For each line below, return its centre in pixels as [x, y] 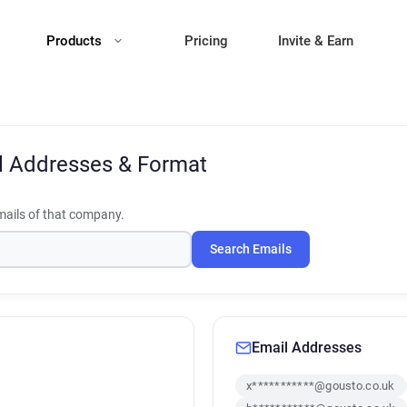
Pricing [206, 41]
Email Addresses [307, 347]
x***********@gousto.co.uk [321, 386]
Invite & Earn [316, 41]
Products [76, 41]
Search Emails [251, 249]
